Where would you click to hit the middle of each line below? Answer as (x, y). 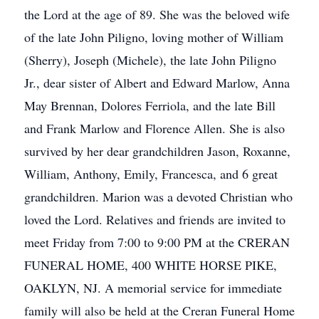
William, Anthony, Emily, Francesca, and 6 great (151, 174)
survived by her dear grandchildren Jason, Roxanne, (157, 151)
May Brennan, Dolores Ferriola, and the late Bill (150, 105)
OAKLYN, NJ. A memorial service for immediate (153, 288)
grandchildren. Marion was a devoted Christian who (158, 197)
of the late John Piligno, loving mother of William (154, 37)
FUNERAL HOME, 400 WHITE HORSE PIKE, (151, 265)
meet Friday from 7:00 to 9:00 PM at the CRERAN (157, 242)
